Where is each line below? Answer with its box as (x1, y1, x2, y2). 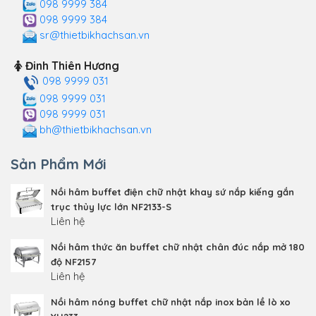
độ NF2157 (50, 256, 96, 268)
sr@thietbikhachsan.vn (37, 28, 150, 42)
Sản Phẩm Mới (11, 155, 107, 174)
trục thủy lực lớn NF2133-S (50, 201, 171, 213)
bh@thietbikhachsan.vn (37, 122, 152, 136)
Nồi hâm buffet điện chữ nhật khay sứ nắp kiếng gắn (50, 186, 294, 198)
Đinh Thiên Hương (25, 59, 119, 73)
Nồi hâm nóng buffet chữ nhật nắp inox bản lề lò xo (50, 296, 291, 308)
